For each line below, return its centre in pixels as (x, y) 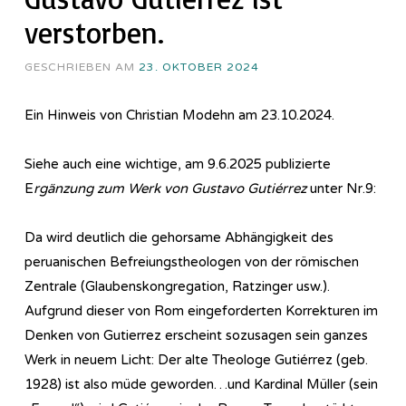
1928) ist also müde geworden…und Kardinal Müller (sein (201, 384)
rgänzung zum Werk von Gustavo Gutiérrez (170, 188)
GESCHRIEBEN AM (82, 67)
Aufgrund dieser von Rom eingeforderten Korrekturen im (201, 310)
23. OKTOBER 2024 (199, 67)
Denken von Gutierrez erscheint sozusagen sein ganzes (196, 335)
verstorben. (94, 32)
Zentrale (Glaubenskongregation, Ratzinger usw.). (177, 286)
